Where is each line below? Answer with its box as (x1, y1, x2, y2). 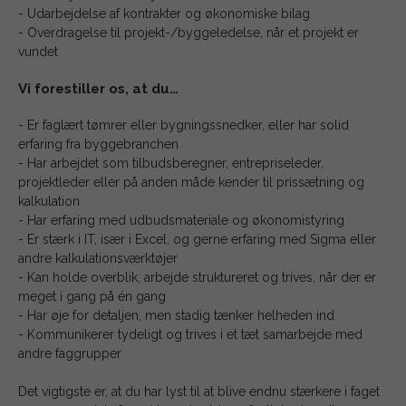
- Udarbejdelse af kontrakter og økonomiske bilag (18, 5, 310, 21)
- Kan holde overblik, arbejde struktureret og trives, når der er (18, 269, 376, 285)
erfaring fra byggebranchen (18, 136, 179, 151)
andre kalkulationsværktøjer (18, 250, 178, 266)
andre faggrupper (18, 345, 121, 361)
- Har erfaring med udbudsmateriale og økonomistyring (18, 212, 344, 227)
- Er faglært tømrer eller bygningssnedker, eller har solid (18, 117, 349, 132)
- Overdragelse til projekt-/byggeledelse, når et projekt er (18, 24, 359, 40)
